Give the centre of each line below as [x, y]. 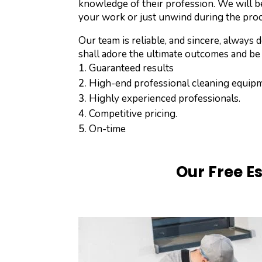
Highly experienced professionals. [165, 99]
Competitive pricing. [133, 114]
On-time [108, 129]
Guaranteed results [132, 68]
